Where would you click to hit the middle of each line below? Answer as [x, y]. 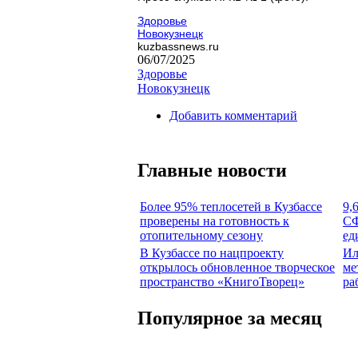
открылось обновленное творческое [237, 267]
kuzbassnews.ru [178, 46]
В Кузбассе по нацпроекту [212, 253]
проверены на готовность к [215, 221]
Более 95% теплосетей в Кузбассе [231, 206]
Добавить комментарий [233, 115]
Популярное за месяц [230, 318]
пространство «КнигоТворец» [222, 281]
